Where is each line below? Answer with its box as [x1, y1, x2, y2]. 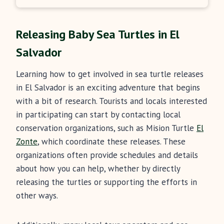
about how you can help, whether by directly [16, 163, 180, 174]
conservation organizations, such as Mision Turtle [16, 122, 196, 134]
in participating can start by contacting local [16, 109, 180, 120]
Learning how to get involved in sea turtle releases [16, 68, 203, 80]
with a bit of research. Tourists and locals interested [16, 95, 207, 107]
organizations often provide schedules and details [16, 149, 198, 161]
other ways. [16, 190, 58, 201]
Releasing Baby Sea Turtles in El [16, 26, 179, 42]
